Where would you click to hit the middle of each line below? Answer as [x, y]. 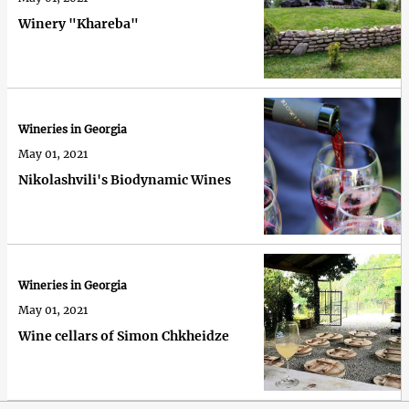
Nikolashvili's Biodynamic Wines [125, 180]
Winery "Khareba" [79, 24]
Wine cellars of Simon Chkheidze [124, 336]
